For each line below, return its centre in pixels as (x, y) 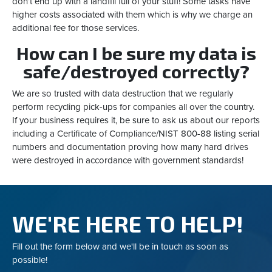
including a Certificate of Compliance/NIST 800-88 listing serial (136, 134)
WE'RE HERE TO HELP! (128, 224)
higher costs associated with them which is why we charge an (132, 15)
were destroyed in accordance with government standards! (128, 161)
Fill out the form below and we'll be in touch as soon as (120, 246)
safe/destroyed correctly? (136, 71)
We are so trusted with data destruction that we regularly (123, 94)
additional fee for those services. (76, 28)
